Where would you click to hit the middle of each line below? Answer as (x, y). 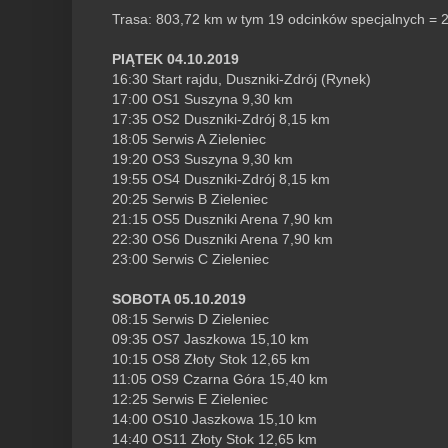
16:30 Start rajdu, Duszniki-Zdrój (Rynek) (241, 79)
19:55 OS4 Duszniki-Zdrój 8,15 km (221, 179)
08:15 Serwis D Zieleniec (190, 319)
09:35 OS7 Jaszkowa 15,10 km (210, 339)
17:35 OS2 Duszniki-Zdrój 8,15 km (221, 119)
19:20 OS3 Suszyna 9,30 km (202, 159)
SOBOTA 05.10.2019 (179, 299)
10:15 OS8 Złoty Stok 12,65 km (211, 359)
